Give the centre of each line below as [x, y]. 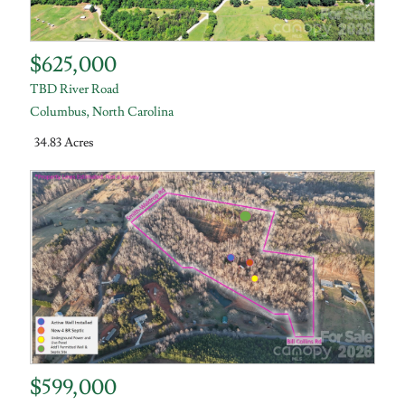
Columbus [59, 112]
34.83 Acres [65, 143]
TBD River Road [75, 89]
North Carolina [133, 112]
